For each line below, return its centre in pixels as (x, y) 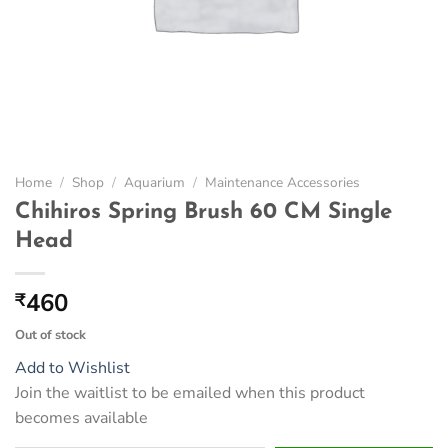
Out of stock (50, 334)
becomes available (81, 417)
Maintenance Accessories (283, 183)
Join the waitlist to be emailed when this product (190, 392)
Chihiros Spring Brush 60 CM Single (203, 212)
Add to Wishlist (72, 367)
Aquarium (155, 183)
